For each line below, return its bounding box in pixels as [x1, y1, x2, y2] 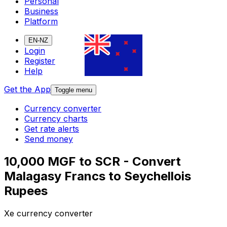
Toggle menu [55, 86, 92, 94]
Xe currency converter [4, 208, 93, 219]
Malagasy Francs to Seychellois [4, 169, 191, 184]
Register [24, 56, 55, 66]
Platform [24, 16, 58, 27]
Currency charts [24, 113, 88, 124]
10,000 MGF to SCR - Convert [4, 154, 181, 169]
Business [24, 6, 58, 17]
